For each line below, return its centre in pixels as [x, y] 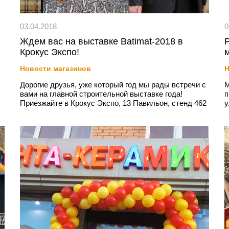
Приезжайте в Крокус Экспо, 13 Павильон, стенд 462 [113, 103]
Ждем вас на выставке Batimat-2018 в [101, 41]
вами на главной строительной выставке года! [101, 94]
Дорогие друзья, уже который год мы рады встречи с [113, 85]
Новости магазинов [55, 68]
